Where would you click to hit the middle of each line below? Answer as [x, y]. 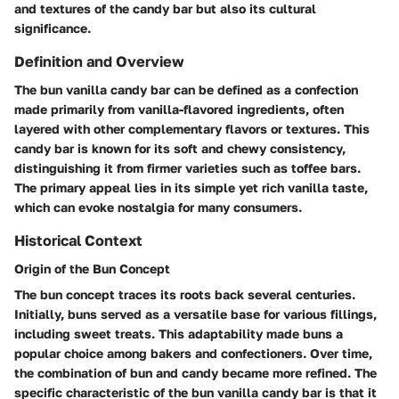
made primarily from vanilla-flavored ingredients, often [179, 110]
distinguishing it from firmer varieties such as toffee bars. [187, 168]
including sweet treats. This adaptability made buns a [179, 334]
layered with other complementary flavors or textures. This [192, 129]
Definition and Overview [99, 62]
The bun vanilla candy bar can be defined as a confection [186, 90]
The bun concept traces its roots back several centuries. [185, 295]
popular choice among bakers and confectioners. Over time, [193, 354]
